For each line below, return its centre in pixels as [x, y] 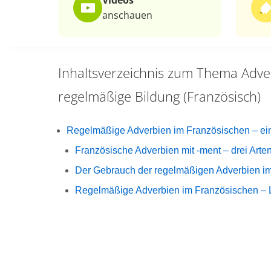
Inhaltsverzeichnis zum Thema [148, 73]
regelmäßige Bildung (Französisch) [159, 96]
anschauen [127, 15]
